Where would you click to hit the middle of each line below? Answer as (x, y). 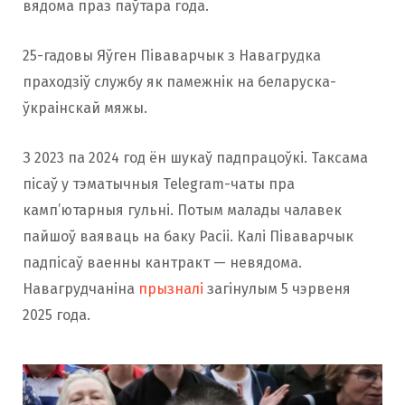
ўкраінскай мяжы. (85, 108)
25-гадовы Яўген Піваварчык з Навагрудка (172, 56)
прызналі (171, 289)
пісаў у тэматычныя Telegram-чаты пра (159, 184)
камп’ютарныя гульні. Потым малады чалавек (182, 211)
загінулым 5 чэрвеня (277, 289)
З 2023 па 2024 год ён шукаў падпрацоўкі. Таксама (195, 158)
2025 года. (57, 316)
